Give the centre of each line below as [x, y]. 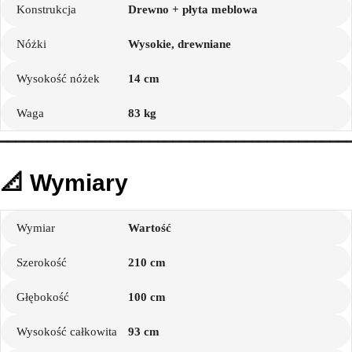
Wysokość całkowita [67, 331]
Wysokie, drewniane [180, 44]
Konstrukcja [46, 9]
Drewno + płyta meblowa [193, 9]
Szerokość [42, 262]
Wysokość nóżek [58, 78]
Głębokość [43, 297]
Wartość [150, 227]
